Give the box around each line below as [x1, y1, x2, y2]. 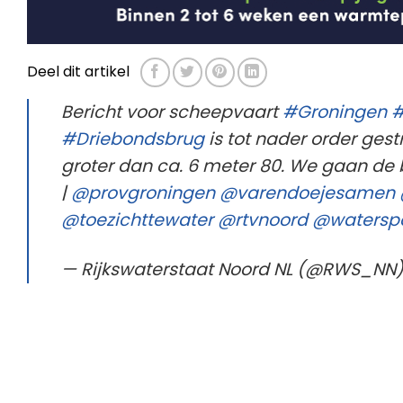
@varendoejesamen [219, 181, 395, 206]
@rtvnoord [218, 208, 308, 233]
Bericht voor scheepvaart [61, 100, 282, 125]
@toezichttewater [61, 208, 213, 233]
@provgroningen [71, 181, 215, 206]
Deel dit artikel [27, 60, 130, 82]
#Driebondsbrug [61, 127, 204, 152]
